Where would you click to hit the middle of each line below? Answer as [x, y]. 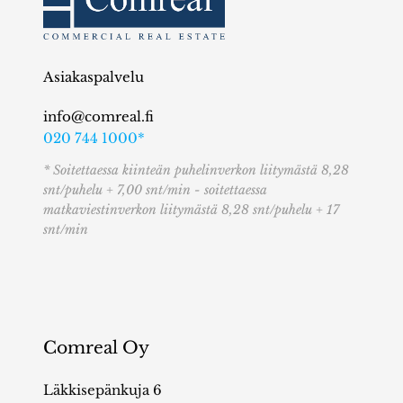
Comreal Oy [96, 347]
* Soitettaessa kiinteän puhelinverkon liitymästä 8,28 [196, 170]
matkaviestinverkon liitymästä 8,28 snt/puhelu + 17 [191, 209]
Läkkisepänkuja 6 [103, 390]
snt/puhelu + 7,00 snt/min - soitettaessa [155, 189]
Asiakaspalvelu [94, 76]
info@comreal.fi [99, 116]
